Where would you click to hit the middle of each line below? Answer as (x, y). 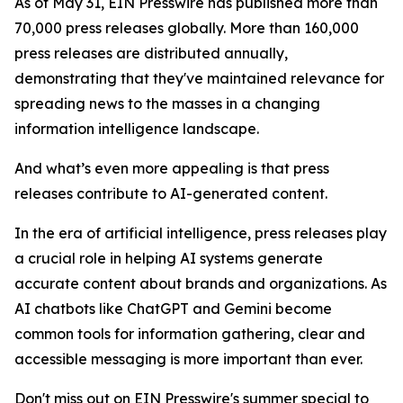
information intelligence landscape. (137, 129)
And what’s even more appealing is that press (172, 169)
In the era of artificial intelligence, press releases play (201, 233)
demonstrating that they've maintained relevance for (199, 79)
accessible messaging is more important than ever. (188, 359)
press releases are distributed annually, (151, 54)
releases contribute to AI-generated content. (171, 194)
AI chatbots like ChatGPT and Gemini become (173, 309)
